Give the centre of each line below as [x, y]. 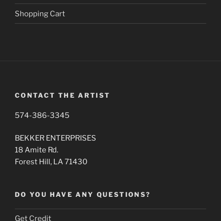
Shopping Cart [40, 14]
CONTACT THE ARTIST [63, 95]
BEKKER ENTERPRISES [55, 138]
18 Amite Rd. [37, 150]
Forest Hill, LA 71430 [51, 162]
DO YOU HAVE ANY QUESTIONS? [83, 195]
